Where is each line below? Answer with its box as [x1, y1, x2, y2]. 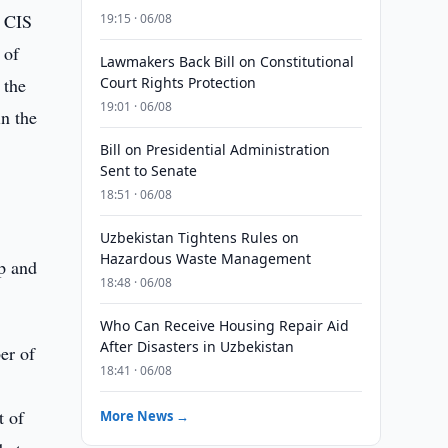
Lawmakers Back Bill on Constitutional [99, 52, 354, 71]
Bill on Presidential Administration [99, 140, 330, 159]
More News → [99, 407, 189, 425]
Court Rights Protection [99, 73, 256, 92]
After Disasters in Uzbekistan [99, 337, 294, 356]
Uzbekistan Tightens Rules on [99, 228, 299, 247]
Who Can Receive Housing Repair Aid [99, 316, 349, 335]
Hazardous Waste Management [99, 249, 311, 268]
